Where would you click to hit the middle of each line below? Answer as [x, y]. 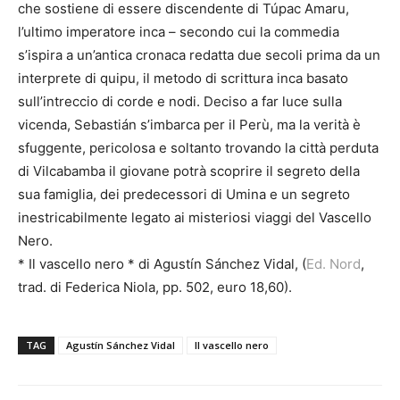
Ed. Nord [333, 263]
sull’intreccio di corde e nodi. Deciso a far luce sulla [180, 101]
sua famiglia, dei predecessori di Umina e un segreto [184, 194]
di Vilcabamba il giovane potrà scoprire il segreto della [189, 171]
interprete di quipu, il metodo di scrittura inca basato [183, 78]
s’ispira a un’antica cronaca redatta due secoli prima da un [199, 54]
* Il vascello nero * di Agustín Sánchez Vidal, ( [162, 263]
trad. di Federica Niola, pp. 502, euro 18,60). [155, 287]
